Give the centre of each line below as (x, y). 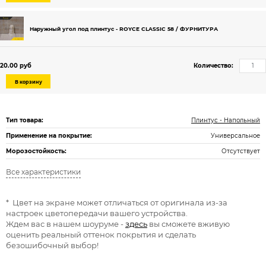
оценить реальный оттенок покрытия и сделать (101, 235)
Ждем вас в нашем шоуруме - (66, 224)
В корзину (28, 82)
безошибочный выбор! (52, 245)
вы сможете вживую (189, 224)
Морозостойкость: (36, 151)
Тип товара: (25, 120)
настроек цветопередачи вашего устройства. (97, 213)
